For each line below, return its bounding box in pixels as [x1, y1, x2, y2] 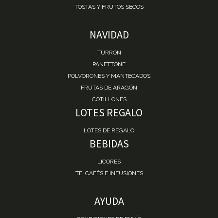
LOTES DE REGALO [84, 127, 134, 134]
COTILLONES [91, 95, 127, 103]
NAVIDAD [89, 27, 129, 41]
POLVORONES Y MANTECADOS [68, 72, 150, 79]
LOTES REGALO [75, 105, 143, 119]
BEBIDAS [89, 136, 129, 150]
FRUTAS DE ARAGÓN [81, 84, 137, 91]
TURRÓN [97, 49, 121, 56]
